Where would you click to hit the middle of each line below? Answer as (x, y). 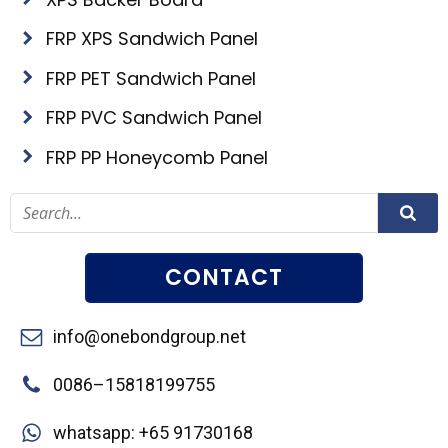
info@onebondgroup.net (149, 336)
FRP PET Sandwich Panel (151, 78)
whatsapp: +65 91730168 (153, 432)
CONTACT (224, 277)
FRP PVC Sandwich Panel (154, 117)
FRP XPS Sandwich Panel (152, 38)
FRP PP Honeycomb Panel (157, 157)
